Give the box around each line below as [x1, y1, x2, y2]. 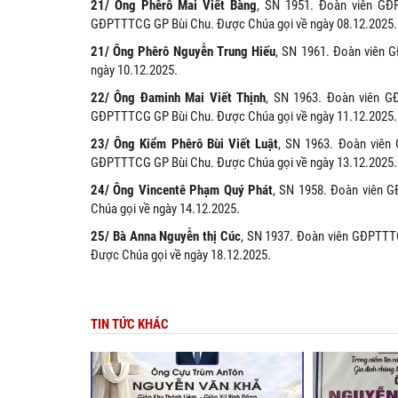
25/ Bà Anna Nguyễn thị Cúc [91, 228, 241, 245]
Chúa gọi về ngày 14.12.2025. [91, 201, 240, 218]
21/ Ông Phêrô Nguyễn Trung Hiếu [91, 44, 276, 60]
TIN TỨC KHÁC [91, 316, 169, 333]
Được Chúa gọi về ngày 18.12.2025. [91, 247, 271, 264]
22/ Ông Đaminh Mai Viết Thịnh [91, 90, 267, 107]
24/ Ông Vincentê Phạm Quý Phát [91, 182, 274, 199]
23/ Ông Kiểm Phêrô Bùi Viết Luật [91, 136, 279, 153]
